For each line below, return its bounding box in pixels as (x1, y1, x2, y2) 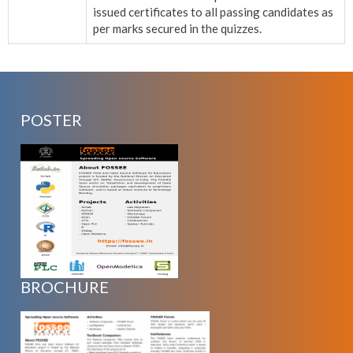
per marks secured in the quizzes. (93, 21, 262, 36)
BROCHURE (20, 277, 110, 296)
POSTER (20, 110, 83, 129)
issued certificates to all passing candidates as (93, 5, 333, 20)
